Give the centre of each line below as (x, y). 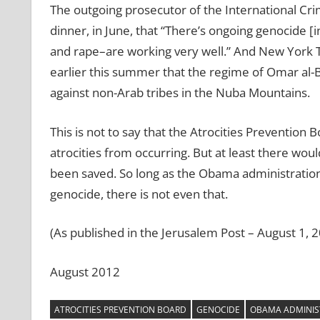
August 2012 (85, 271)
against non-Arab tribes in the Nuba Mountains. (180, 93)
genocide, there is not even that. (139, 194)
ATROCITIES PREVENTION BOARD (120, 309)
